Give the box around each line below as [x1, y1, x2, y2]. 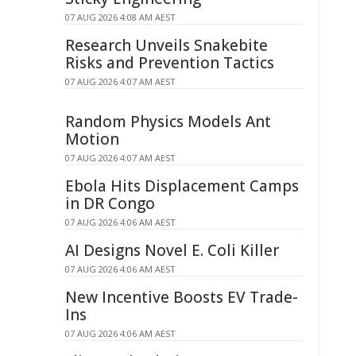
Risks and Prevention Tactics [65, 52, 274, 73]
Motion [65, 129, 119, 149]
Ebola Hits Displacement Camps [65, 176, 299, 196]
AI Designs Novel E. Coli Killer [65, 240, 279, 261]
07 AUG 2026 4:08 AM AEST [65, 11, 176, 23]
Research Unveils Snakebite [65, 35, 268, 56]
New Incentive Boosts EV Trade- [65, 287, 298, 308]
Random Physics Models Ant [65, 111, 271, 132]
